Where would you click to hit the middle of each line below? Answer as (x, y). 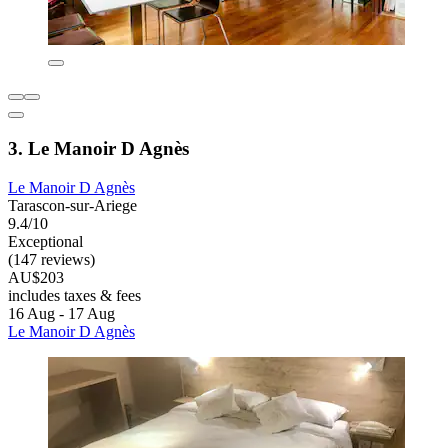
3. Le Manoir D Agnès (98, 149)
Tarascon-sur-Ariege (72, 205)
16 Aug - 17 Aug (61, 313)
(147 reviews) (51, 259)
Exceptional (45, 241)
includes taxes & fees (74, 295)
